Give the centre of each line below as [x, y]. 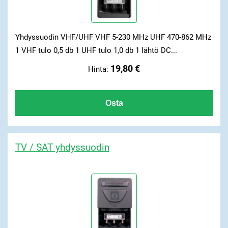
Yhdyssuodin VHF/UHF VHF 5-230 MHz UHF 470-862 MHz [113, 37]
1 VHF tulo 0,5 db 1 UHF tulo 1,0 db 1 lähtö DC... [96, 51]
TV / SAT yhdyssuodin [62, 147]
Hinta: [99, 69]
